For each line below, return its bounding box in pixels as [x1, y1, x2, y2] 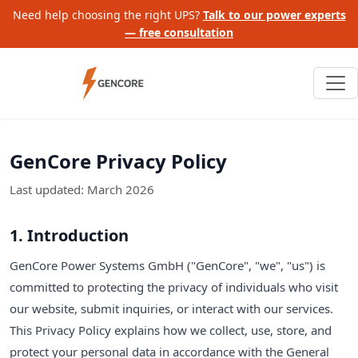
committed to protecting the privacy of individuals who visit [10, 278, 338, 295]
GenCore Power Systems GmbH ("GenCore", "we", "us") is [10, 257, 325, 273]
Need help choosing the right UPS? [12, 7, 203, 22]
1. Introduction [10, 224, 129, 246]
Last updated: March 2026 [10, 181, 154, 197]
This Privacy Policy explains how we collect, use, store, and [10, 321, 332, 338]
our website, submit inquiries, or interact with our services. [10, 300, 333, 316]
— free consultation [125, 25, 233, 40]
